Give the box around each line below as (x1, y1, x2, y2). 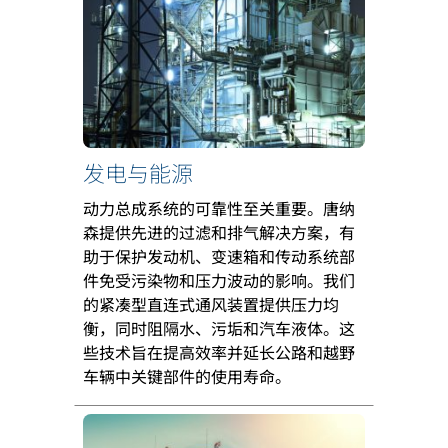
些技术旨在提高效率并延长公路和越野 (83, 340, 355, 365)
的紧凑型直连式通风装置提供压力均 (83, 292, 339, 317)
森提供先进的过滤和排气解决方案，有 (83, 220, 355, 245)
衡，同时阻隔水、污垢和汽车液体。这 (83, 316, 355, 341)
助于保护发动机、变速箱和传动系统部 (83, 244, 355, 269)
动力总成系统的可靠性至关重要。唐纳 (83, 196, 355, 221)
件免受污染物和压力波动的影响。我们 (83, 268, 355, 293)
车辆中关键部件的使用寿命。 (83, 364, 291, 389)
